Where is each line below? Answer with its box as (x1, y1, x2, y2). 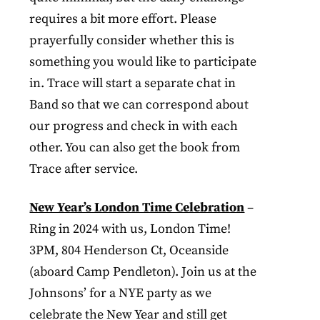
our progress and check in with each (29, 118, 239, 134)
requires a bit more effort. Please (29, 11, 217, 27)
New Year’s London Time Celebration (29, 199, 245, 216)
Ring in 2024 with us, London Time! (29, 221, 231, 237)
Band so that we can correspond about (29, 96, 249, 113)
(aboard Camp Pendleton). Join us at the (29, 264, 257, 280)
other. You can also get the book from (29, 139, 241, 156)
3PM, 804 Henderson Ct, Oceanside (29, 242, 229, 259)
